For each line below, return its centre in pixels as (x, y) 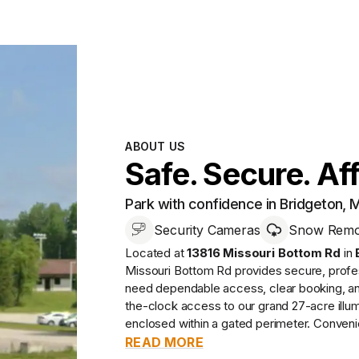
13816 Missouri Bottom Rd (264, 252)
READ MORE (164, 342)
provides (258, 270)
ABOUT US (155, 146)
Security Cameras (207, 230)
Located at (156, 252)
